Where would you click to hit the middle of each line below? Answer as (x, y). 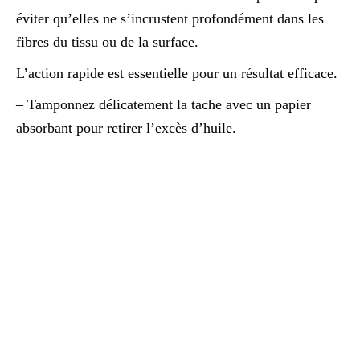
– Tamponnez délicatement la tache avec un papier (164, 105)
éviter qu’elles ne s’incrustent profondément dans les (170, 19)
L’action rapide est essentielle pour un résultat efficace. (177, 74)
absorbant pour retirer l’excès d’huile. (126, 128)
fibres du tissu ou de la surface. (107, 42)
